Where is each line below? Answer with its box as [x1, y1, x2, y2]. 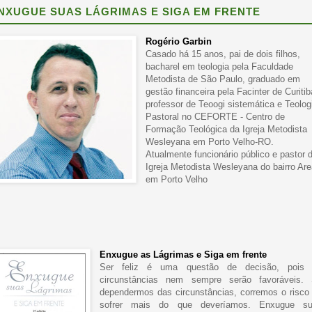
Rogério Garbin [146, 36, 212, 47]
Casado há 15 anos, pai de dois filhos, [146, 49, 301, 60]
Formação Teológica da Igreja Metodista [146, 124, 308, 135]
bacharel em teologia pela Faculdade [146, 61, 294, 72]
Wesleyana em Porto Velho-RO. [146, 136, 274, 148]
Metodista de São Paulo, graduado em [146, 74, 301, 85]
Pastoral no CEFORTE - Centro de [146, 111, 286, 123]
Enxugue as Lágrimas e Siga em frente [100, 249, 267, 260]
